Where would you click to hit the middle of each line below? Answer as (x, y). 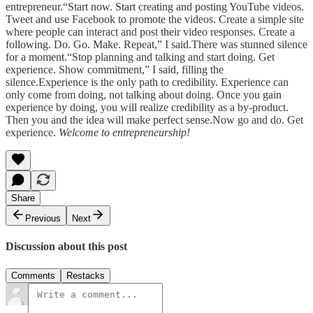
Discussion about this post (66, 247)
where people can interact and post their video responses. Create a (150, 32)
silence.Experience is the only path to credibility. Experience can (147, 82)
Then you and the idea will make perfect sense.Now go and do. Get (154, 120)
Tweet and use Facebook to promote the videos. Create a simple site (155, 20)
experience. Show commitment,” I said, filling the (115, 70)
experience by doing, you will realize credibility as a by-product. (147, 108)
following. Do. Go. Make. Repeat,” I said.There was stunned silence (156, 45)
